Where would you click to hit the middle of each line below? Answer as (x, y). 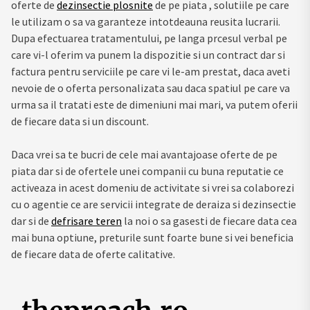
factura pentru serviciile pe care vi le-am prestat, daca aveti (151, 71)
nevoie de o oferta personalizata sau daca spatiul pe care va (151, 88)
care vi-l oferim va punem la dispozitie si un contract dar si (148, 54)
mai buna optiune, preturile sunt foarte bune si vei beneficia (152, 237)
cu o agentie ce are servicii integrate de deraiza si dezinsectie (154, 204)
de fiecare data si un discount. (80, 121)
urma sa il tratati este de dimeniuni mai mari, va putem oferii (154, 104)
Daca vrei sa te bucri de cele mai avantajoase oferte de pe (144, 154)
